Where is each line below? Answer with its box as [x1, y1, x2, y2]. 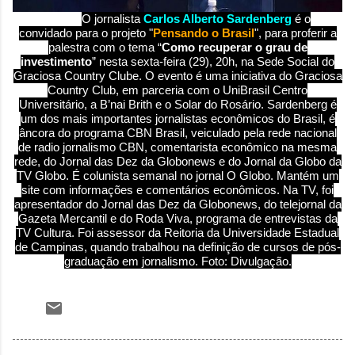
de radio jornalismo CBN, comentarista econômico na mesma [18, 140, 337, 155]
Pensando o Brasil [152, 26, 254, 40]
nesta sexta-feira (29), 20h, [99, 55, 241, 69]
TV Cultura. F [16, 226, 85, 240]
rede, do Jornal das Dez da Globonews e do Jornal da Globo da [13, 155, 342, 169]
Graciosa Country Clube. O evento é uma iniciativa [13, 69, 276, 83]
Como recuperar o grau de [161, 40, 307, 55]
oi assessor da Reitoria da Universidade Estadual [85, 226, 339, 240]
